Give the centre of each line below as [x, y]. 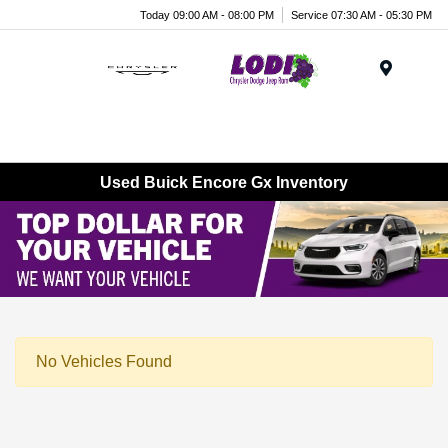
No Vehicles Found [104, 361]
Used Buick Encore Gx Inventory [224, 182]
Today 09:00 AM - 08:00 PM [207, 14]
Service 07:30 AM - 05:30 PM [361, 14]
